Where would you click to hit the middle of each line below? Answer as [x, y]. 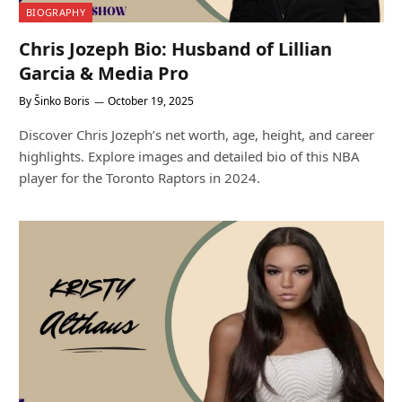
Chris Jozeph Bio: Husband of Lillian [175, 49]
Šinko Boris [62, 101]
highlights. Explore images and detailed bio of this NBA [189, 157]
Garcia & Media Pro [104, 74]
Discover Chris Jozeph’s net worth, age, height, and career [197, 135]
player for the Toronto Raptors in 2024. [140, 178]
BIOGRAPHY [56, 13]
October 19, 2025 [151, 101]
